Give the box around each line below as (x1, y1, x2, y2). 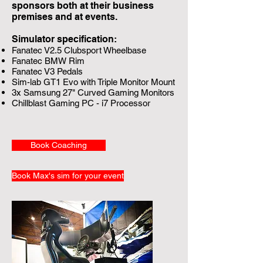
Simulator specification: (12, 33, 117, 45)
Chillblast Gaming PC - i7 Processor (12, 98, 150, 108)
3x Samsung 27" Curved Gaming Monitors (12, 87, 174, 97)
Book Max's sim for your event (12, 171, 124, 180)
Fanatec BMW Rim (12, 56, 85, 66)
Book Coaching (31, 140, 87, 150)
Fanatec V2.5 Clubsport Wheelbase (12, 45, 146, 55)
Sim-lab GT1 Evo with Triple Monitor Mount (12, 77, 175, 87)
